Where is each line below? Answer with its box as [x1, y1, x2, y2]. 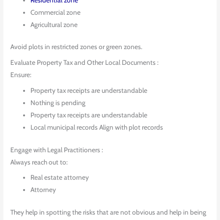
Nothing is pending [30, 99, 86, 107]
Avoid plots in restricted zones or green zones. [10, 43, 143, 51]
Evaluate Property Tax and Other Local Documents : [10, 58, 159, 67]
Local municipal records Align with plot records [30, 123, 164, 132]
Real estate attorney [30, 173, 89, 182]
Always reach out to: [10, 158, 68, 166]
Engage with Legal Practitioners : [10, 145, 104, 154]
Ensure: [10, 71, 32, 79]
